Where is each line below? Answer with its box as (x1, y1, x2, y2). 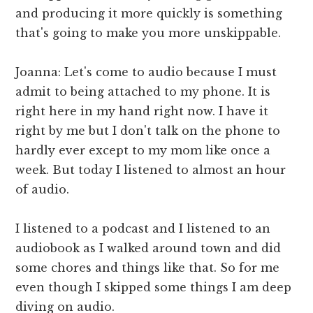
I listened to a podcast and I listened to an (15, 221, 271, 236)
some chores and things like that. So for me (15, 261, 280, 275)
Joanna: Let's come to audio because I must (15, 65, 277, 80)
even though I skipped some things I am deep (15, 280, 292, 295)
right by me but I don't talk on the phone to (15, 124, 281, 138)
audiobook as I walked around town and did (15, 241, 282, 256)
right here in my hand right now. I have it (15, 104, 269, 119)
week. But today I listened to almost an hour (15, 163, 286, 177)
